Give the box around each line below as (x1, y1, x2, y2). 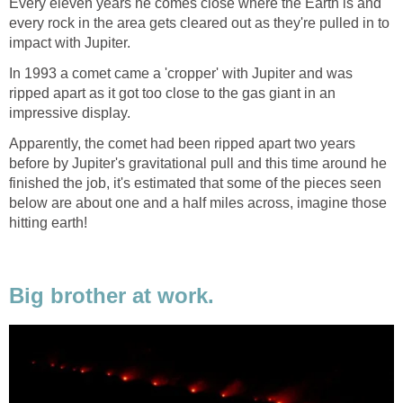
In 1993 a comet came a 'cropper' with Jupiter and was (9, 65, 353, 81)
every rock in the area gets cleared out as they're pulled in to (9, 14, 390, 31)
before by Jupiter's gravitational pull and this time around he (9, 155, 387, 171)
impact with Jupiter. (9, 34, 130, 50)
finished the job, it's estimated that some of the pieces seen (9, 175, 381, 191)
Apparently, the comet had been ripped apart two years (9, 135, 355, 151)
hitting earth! (9, 214, 87, 230)
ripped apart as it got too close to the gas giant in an (9, 85, 336, 101)
